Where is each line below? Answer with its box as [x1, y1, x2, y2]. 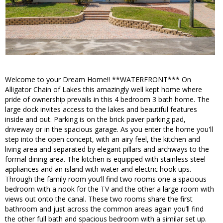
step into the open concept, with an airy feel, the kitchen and [5, 134, 200, 144]
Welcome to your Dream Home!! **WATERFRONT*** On [5, 75, 191, 85]
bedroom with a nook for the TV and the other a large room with [5, 184, 214, 194]
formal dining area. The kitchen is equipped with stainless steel [5, 154, 206, 164]
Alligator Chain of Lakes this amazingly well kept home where [5, 85, 202, 95]
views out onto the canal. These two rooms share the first [5, 194, 193, 204]
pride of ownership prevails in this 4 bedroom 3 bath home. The [5, 95, 210, 105]
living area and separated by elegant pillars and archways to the [5, 144, 209, 154]
